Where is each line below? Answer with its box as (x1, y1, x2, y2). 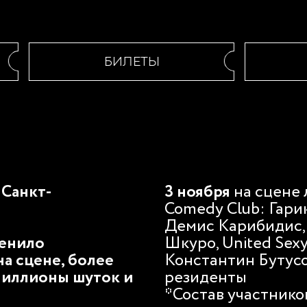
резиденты (164, 266, 250, 290)
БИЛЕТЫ (88, 56, 144, 68)
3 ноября (164, 180, 234, 204)
